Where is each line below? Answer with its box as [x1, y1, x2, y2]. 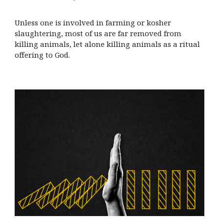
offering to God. [15, 49, 72, 60]
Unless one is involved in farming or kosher [15, 17, 171, 27]
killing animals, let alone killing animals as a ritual [15, 39, 200, 49]
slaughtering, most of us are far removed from [15, 28, 181, 38]
